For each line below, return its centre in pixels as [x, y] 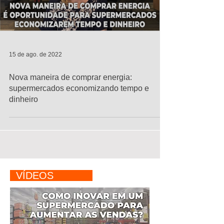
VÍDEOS [51, 175]
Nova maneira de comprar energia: [70, 77]
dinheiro [23, 99]
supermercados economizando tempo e [79, 88]
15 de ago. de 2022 [35, 54]
